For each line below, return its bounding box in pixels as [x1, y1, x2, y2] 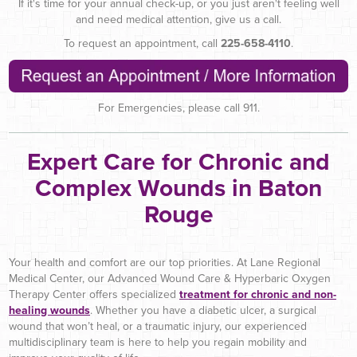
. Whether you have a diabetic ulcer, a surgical [90, 303, 316, 317]
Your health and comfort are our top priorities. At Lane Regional [9, 255, 320, 269]
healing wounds [9, 303, 90, 317]
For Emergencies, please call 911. [97, 100, 260, 115]
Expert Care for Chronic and [27, 147, 330, 177]
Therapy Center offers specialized [9, 287, 179, 301]
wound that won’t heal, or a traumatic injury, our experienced [9, 319, 307, 333]
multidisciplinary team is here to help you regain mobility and [9, 335, 307, 349]
